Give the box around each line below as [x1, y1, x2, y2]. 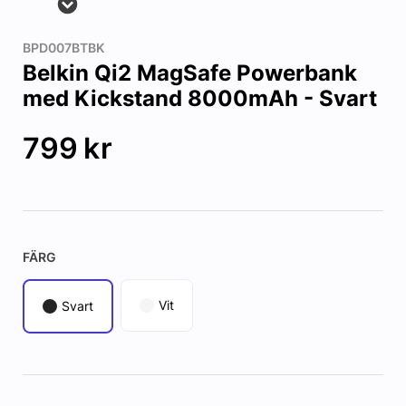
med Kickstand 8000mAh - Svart [22, 85, 377, 112]
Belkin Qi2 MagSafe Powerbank [22, 60, 357, 87]
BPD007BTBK [22, 40, 104, 56]
